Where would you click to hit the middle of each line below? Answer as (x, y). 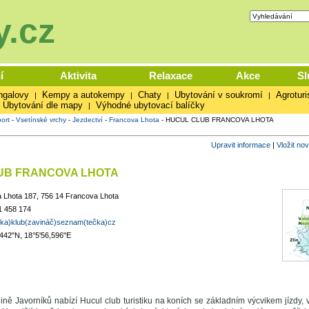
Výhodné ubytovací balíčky (150, 105)
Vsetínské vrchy (41, 120)
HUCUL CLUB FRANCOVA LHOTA (219, 120)
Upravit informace (240, 145)
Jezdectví (87, 120)
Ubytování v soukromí (218, 95)
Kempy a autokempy (83, 95)
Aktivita (78, 76)
